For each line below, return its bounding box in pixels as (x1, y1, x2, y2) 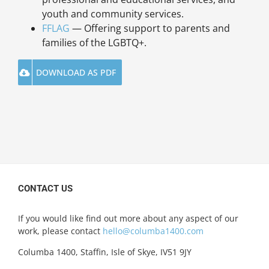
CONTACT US (18, 183, 73, 195)
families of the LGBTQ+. (41, 36, 147, 50)
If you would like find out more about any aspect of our (18, 213, 238, 225)
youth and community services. (41, 7, 184, 21)
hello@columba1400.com (103, 225, 204, 237)
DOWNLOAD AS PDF (35, 67, 116, 79)
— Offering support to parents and (69, 22, 230, 35)
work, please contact (18, 225, 103, 237)
